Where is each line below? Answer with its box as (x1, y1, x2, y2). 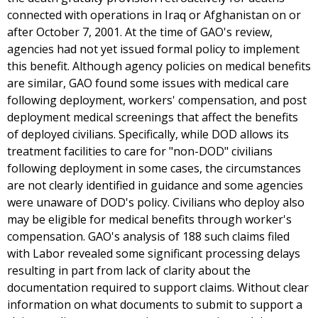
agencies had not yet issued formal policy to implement (7, 41, 300, 57)
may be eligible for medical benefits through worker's (7, 212, 292, 228)
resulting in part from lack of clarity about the (7, 263, 251, 279)
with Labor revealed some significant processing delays (7, 246, 300, 262)
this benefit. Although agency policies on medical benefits (7, 58, 311, 75)
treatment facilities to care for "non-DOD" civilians (7, 143, 273, 160)
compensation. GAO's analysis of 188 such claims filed (7, 229, 290, 245)
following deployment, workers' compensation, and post (7, 92, 307, 109)
